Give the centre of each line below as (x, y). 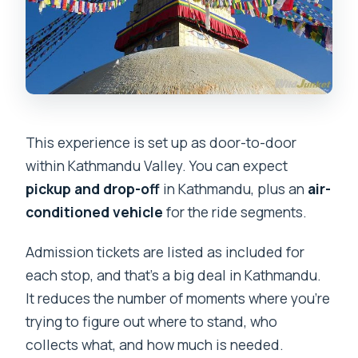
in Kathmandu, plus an (234, 189)
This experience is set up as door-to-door (161, 143)
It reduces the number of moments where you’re (178, 298)
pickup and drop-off (93, 189)
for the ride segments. (235, 212)
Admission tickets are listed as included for (165, 252)
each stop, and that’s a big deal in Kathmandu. (174, 275)
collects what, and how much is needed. (155, 345)
